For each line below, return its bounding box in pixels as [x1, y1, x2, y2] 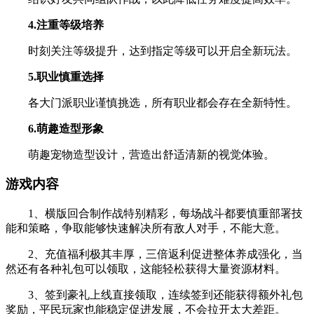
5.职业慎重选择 [28, 70, 104, 83]
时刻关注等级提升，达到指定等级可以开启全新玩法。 [6, 44, 297, 57]
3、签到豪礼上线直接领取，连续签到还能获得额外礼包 [6, 289, 303, 301]
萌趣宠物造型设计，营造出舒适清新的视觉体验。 [6, 148, 275, 161]
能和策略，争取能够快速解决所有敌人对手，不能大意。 [6, 222, 286, 235]
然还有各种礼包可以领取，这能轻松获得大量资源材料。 [6, 263, 286, 275]
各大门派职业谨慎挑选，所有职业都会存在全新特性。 [6, 96, 297, 109]
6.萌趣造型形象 [28, 122, 104, 135]
